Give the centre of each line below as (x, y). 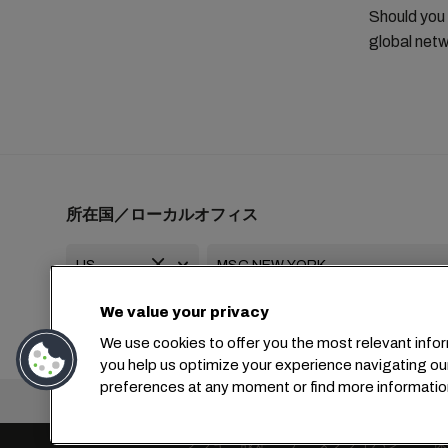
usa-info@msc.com (306, 317)
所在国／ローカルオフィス (162, 214)
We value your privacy (184, 311)
